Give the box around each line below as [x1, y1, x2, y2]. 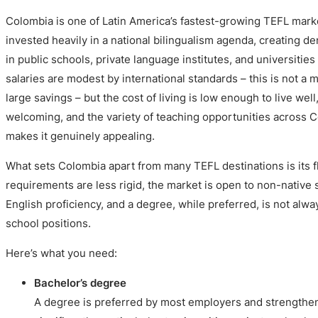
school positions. [6, 216, 91, 230]
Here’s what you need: [6, 246, 117, 261]
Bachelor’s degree [34, 276, 126, 290]
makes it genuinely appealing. [6, 128, 155, 143]
